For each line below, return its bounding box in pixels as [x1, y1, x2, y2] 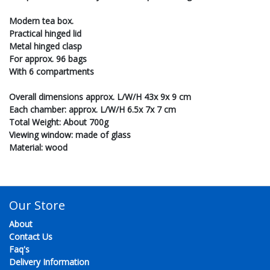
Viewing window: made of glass [9, 129, 131, 141]
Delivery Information [9, 256, 89, 268]
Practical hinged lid [9, 28, 81, 40]
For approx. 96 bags [9, 53, 87, 65]
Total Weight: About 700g [9, 116, 108, 128]
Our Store [9, 197, 65, 214]
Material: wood [9, 142, 67, 154]
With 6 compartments [9, 66, 94, 78]
